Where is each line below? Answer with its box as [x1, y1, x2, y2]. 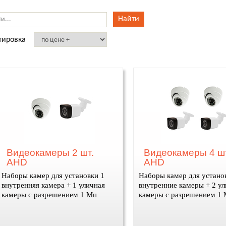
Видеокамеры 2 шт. [6, 147, 94, 158]
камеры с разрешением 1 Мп [1, 191, 97, 199]
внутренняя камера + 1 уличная [1, 181, 105, 189]
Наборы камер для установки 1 [1, 172, 104, 180]
